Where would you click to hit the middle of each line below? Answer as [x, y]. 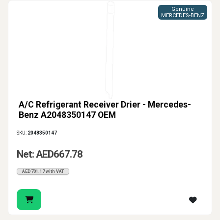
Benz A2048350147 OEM [67, 115]
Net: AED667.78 [50, 154]
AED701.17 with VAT [43, 172]
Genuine [183, 9]
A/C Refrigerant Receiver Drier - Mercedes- [105, 105]
